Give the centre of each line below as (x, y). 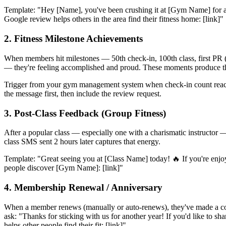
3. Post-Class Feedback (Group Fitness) (85, 113)
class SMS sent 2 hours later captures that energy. (82, 142)
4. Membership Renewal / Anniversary (83, 188)
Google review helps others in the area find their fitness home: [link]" (114, 19)
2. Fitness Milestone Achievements (73, 39)
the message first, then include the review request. (83, 93)
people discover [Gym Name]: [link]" (64, 168)
